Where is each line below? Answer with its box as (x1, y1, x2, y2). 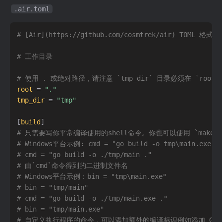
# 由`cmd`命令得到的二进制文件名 (17, 161, 128, 169)
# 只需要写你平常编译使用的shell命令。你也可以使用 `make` (17, 128, 219, 137)
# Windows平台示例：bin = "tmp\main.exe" (17, 172, 167, 180)
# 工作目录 (17, 52, 53, 60)
